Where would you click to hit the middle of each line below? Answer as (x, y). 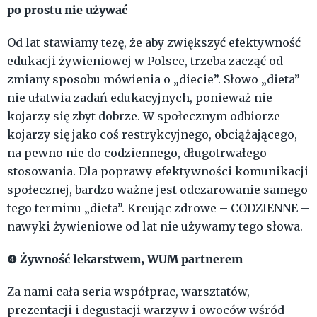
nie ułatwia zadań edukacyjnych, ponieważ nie (140, 98)
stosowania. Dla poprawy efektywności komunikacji (158, 172)
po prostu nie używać (69, 10)
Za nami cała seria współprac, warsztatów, (128, 292)
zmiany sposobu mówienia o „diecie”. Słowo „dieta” (154, 80)
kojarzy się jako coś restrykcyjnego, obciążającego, (152, 135)
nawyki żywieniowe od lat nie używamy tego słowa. (156, 227)
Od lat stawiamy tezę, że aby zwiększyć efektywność (154, 43)
